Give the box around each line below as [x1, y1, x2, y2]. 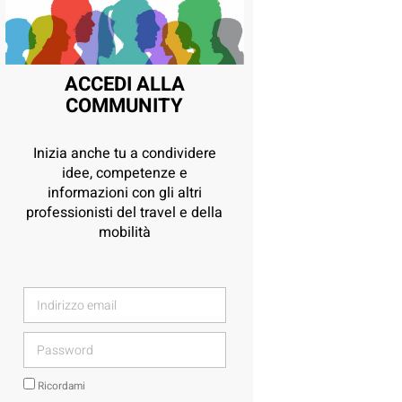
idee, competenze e [61, 162, 188, 185]
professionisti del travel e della [26, 202, 223, 224]
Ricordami [34, 379, 85, 395]
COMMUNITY [66, 92, 184, 121]
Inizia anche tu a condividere [32, 143, 216, 165]
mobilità [98, 222, 151, 244]
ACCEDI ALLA [64, 70, 185, 100]
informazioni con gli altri [47, 182, 202, 205]
